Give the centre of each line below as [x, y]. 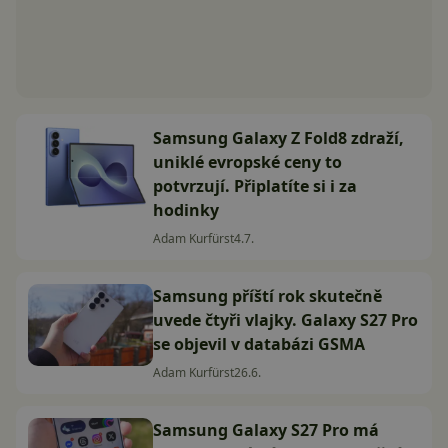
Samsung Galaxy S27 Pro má [266, 430]
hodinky [186, 210]
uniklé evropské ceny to [247, 162]
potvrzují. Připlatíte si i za [255, 186]
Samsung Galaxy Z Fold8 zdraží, [278, 138]
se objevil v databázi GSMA [259, 344]
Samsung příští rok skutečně [267, 296]
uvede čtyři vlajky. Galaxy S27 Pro [285, 320]
